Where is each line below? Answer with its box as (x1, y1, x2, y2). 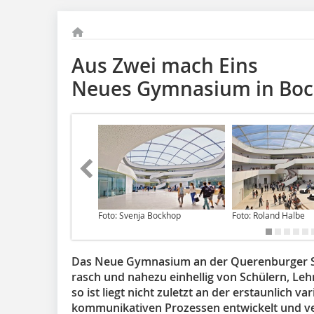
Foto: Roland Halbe (232, 209, 305, 221)
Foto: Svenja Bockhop (98, 209, 181, 221)
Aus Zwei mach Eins (71, 53, 258, 78)
